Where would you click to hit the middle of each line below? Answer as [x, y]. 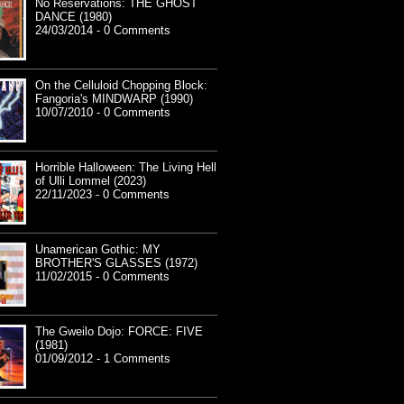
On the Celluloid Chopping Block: [121, 86]
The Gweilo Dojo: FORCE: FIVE [119, 332]
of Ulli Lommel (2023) [91, 181]
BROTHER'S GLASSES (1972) [116, 263]
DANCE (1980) [73, 17]
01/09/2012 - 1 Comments [103, 359]
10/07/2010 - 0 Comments [103, 113]
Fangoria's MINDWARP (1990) [114, 99]
